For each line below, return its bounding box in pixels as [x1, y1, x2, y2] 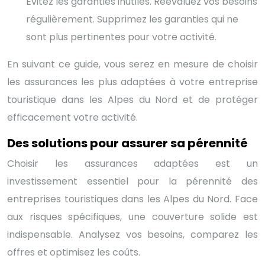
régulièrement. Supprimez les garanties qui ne [26, 12, 238, 26]
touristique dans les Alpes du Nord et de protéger [7, 92, 258, 106]
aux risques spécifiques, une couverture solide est [7, 209, 258, 224]
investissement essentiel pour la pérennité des [7, 174, 258, 188]
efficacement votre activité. [7, 110, 138, 124]
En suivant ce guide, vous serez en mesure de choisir [7, 57, 258, 71]
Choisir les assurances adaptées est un [7, 156, 258, 170]
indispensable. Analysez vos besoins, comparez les [7, 227, 258, 241]
